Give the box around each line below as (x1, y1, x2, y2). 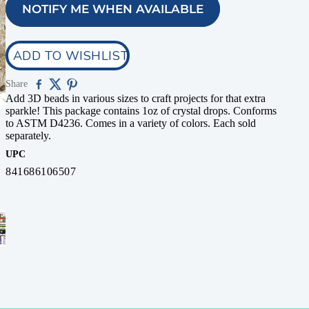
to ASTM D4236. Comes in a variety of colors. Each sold (6, 117, 256, 129)
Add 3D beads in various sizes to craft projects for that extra (6, 92, 266, 104)
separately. (6, 130, 54, 141)
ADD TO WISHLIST (12, 47, 129, 64)
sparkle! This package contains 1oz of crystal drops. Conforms (6, 105, 277, 117)
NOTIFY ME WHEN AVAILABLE (22, 2, 203, 16)
